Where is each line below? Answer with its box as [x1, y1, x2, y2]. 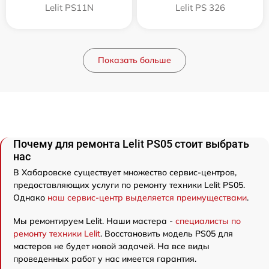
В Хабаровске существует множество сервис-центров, [13, 166, 237, 178]
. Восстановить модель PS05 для [100, 228, 233, 239]
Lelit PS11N [44, 1, 94, 13]
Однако [13, 192, 47, 203]
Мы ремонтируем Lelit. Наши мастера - [13, 215, 175, 226]
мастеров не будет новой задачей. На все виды [13, 240, 210, 252]
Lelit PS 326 [175, 1, 225, 13]
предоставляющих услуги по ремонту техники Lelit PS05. [13, 179, 245, 190]
